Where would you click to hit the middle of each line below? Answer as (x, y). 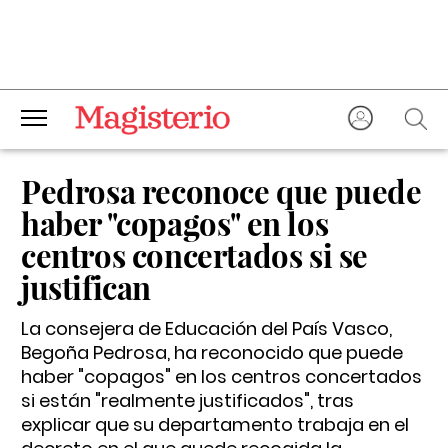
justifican (86, 287)
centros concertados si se (195, 255)
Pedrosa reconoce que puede (221, 191)
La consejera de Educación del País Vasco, (206, 328)
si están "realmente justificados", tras (187, 400)
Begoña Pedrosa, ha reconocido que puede (212, 352)
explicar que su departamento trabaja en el (215, 424)
